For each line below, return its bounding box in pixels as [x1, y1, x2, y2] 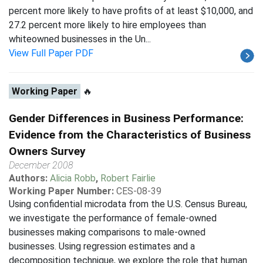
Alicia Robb [50, 173, 96, 184]
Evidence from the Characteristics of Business [9, 128, 251, 141]
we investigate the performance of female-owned [9, 213, 217, 224]
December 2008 [9, 160, 73, 171]
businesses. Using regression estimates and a [9, 241, 195, 252]
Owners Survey [9, 144, 86, 158]
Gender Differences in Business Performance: [9, 112, 244, 125]
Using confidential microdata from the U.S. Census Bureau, [9, 198, 247, 210]
